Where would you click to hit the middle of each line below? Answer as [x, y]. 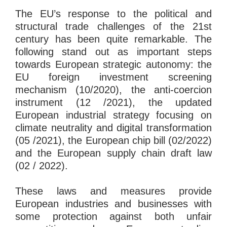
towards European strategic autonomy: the [113, 64]
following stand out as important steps [113, 51]
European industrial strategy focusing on [113, 115]
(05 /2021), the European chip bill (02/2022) [113, 140]
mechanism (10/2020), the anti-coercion [113, 89]
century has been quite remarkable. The [113, 39]
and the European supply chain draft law [113, 153]
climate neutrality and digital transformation [113, 127]
